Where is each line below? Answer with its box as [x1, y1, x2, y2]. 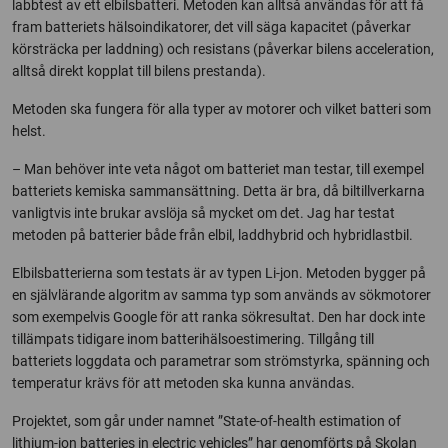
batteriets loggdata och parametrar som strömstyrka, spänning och [12, 353, 430, 369]
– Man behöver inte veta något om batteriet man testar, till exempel [12, 161, 424, 177]
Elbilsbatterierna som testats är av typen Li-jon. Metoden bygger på [12, 265, 426, 281]
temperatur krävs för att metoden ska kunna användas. [12, 375, 355, 391]
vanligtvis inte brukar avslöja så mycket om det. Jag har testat [12, 205, 395, 221]
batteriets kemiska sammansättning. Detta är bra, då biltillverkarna [12, 183, 425, 199]
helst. [12, 123, 46, 139]
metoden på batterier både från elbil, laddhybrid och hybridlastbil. [12, 227, 413, 243]
